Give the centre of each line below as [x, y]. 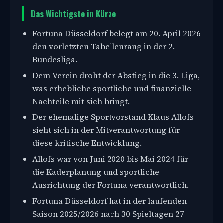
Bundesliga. [55, 59]
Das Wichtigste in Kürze [73, 13]
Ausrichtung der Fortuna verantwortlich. [111, 185]
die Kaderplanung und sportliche [96, 172]
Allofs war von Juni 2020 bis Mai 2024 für [110, 159]
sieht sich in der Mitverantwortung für [106, 130]
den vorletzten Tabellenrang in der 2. [104, 46]
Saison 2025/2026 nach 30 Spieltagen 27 [108, 214]
